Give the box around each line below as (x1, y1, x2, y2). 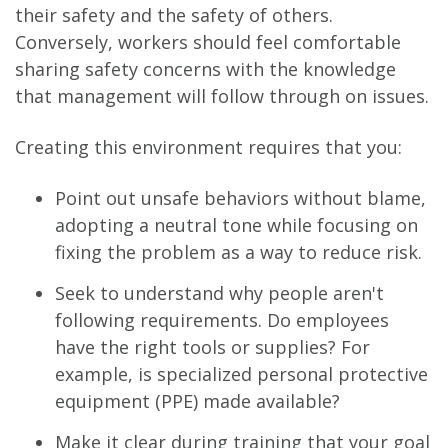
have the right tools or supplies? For (55, 334, 370, 359)
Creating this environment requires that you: (15, 134, 402, 159)
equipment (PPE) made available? (55, 388, 340, 413)
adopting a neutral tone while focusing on (55, 212, 418, 237)
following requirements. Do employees (55, 307, 389, 332)
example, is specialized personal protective (55, 361, 428, 386)
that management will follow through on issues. (15, 83, 429, 108)
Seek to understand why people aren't (55, 280, 384, 305)
